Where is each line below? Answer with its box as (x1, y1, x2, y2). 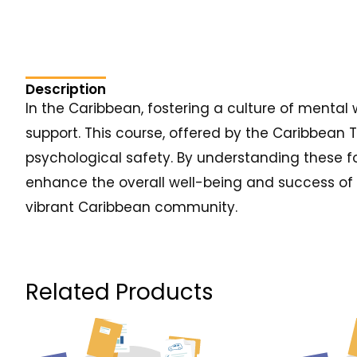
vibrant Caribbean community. (25, 197, 237, 217)
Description (25, 79, 106, 99)
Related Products (25, 276, 214, 308)
